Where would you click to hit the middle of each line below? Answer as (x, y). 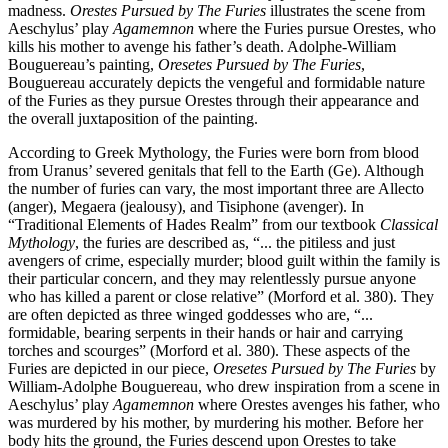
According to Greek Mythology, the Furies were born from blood (213, 153)
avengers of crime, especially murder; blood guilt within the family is (224, 261)
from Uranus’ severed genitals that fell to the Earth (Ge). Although (216, 171)
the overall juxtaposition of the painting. (133, 119)
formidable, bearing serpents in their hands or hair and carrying (205, 333)
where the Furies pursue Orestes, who (315, 29)
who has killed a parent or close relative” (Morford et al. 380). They (221, 297)
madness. (39, 11)
